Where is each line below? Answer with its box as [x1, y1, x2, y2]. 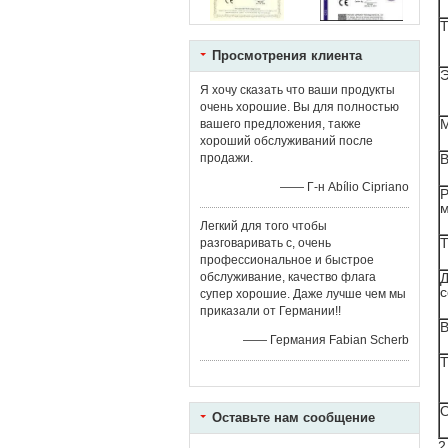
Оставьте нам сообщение [212, 410, 375, 425]
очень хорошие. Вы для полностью [200, 100, 399, 114]
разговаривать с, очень [200, 236, 331, 250]
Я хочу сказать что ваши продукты [200, 83, 395, 97]
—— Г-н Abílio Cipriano [280, 180, 409, 194]
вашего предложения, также [200, 117, 361, 131]
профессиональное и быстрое [200, 253, 374, 267]
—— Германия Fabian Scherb [243, 333, 409, 347]
